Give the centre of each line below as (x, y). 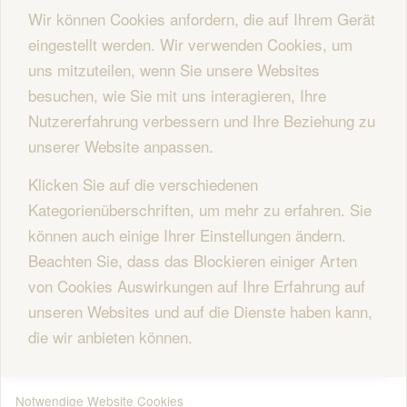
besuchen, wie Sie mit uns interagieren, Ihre (177, 94)
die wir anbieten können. (110, 337)
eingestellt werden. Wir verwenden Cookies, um (190, 44)
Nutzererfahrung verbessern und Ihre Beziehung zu (202, 120)
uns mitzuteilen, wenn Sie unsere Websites (174, 69)
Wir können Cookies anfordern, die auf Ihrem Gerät (202, 18)
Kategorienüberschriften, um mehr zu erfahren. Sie (200, 210)
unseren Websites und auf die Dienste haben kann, (200, 312)
